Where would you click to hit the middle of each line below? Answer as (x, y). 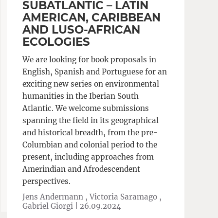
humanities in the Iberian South (81, 96)
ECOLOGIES (56, 42)
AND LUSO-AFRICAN (82, 30)
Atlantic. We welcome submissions (86, 109)
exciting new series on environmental (91, 84)
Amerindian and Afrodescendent (82, 169)
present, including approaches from (88, 157)
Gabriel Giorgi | (51, 206)
